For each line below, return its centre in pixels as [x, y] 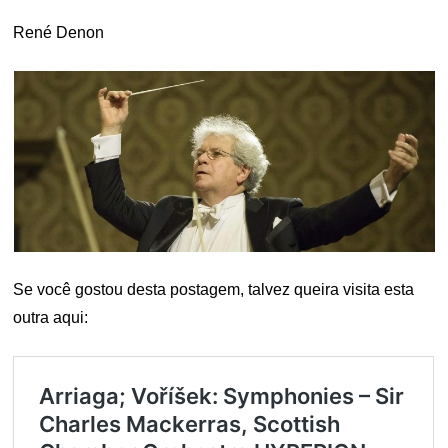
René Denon [59, 32]
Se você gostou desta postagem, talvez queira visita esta [214, 289]
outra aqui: [51, 317]
